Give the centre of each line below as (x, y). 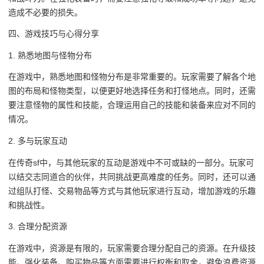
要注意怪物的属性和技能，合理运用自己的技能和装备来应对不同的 (132, 105)
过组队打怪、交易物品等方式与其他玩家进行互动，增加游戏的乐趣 (132, 191)
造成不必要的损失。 (45, 12)
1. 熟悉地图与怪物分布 (50, 55)
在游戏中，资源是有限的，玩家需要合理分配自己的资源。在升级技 (132, 248)
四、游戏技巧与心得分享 (54, 34)
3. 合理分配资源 (38, 227)
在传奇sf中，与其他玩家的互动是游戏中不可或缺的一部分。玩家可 (131, 162)
